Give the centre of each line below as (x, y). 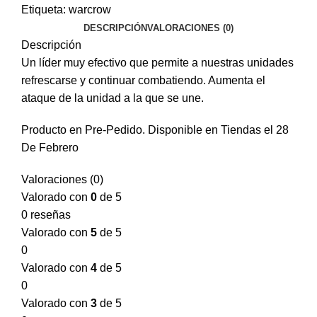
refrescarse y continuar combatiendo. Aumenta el (143, 80)
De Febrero (50, 148)
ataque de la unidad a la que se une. (113, 98)
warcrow (90, 10)
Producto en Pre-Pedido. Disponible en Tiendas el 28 (155, 130)
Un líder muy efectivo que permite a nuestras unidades (157, 63)
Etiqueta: (44, 10)
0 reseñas (46, 215)
